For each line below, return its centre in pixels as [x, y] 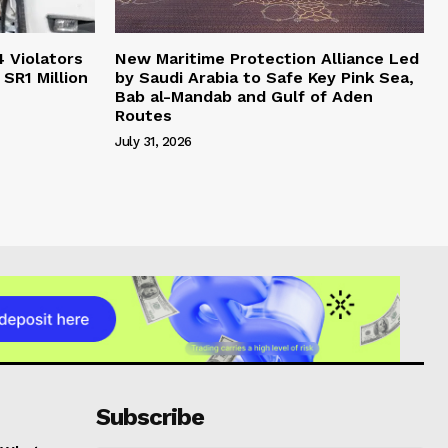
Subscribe [149, 416]
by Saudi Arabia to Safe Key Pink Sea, [264, 78]
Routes [143, 116]
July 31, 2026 [153, 142]
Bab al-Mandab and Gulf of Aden [244, 97]
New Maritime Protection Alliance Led [267, 59]
